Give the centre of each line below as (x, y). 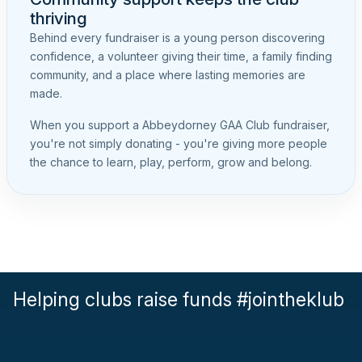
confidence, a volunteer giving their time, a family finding (181, 57)
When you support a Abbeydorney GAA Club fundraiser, (180, 125)
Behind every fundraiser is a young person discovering (177, 38)
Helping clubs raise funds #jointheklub (179, 300)
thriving (59, 19)
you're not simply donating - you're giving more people (179, 144)
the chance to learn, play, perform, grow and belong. (171, 162)
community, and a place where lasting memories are (168, 75)
